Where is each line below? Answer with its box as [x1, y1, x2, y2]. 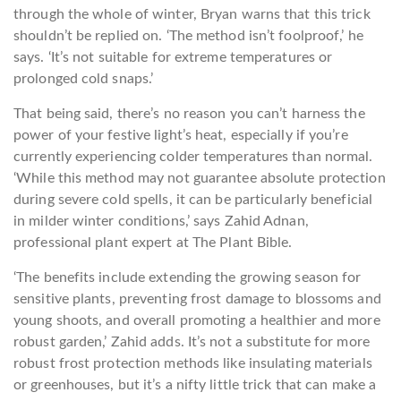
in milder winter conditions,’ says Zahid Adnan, [13, 214, 309, 228]
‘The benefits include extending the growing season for [13, 270, 362, 285]
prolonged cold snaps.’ [13, 72, 154, 86]
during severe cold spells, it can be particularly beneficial [13, 192, 373, 207]
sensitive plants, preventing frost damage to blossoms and [13, 292, 381, 306]
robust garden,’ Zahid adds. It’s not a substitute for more [13, 335, 370, 349]
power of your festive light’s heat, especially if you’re [13, 128, 348, 142]
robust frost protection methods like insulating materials [13, 356, 372, 371]
